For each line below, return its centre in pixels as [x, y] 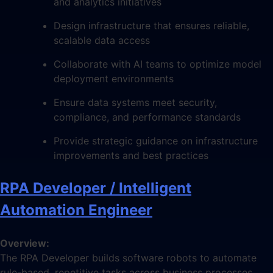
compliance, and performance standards [147, 117]
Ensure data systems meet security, [135, 102]
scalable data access [102, 40]
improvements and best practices [131, 155]
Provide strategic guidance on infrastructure [156, 140]
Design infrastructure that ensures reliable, [151, 25]
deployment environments [114, 78]
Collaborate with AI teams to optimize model [158, 64]
